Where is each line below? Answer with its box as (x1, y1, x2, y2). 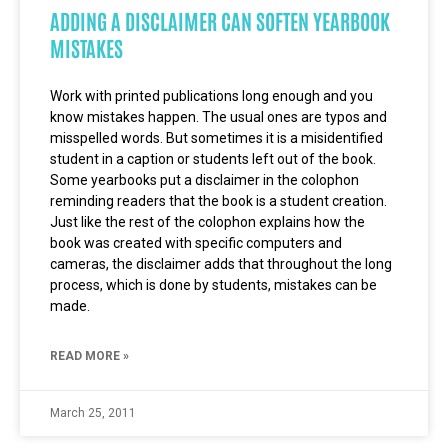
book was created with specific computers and (50, 235, 342, 251)
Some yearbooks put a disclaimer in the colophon (50, 172, 359, 188)
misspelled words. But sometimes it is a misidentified (50, 130, 383, 146)
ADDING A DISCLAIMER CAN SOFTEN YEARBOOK (50, 7, 390, 34)
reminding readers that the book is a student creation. (50, 193, 387, 209)
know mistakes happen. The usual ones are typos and (50, 109, 387, 125)
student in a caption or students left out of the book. (50, 151, 376, 167)
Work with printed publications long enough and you (50, 88, 373, 104)
